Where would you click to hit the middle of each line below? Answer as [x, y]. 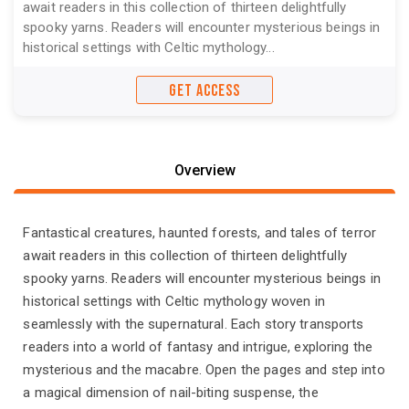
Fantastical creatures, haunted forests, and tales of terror [200, 233]
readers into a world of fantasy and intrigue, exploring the [198, 347]
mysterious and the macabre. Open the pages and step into [204, 370]
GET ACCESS [204, 90]
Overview [204, 170]
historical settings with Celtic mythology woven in [174, 302]
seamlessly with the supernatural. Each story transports [194, 325]
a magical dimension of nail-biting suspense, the [171, 393]
